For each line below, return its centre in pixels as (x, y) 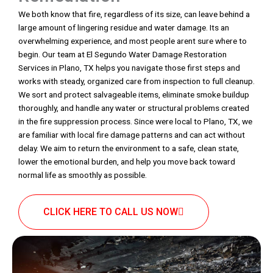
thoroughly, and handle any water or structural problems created (134, 108)
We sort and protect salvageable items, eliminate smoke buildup (134, 94)
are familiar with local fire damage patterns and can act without (132, 134)
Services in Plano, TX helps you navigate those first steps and (129, 67)
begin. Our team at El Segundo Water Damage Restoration (122, 54)
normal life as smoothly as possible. (83, 175)
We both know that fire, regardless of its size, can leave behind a (134, 14)
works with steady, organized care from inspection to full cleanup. (136, 81)
